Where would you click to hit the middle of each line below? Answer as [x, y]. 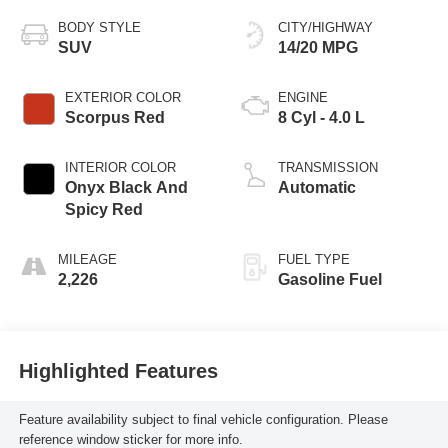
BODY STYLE [99, 27]
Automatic [317, 187]
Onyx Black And [126, 187]
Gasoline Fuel [330, 279]
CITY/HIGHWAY [325, 27]
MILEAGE [87, 259]
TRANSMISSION [328, 167]
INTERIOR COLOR [120, 167]
